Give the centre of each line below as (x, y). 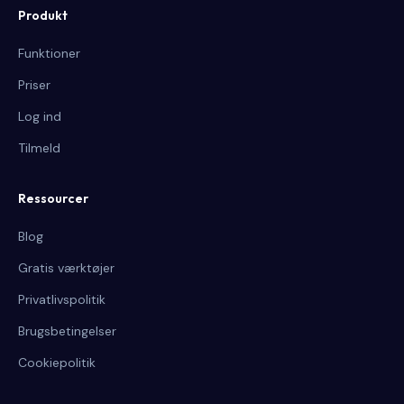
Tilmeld (39, 148)
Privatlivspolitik (62, 299)
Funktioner (49, 53)
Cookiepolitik (57, 363)
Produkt (43, 15)
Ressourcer (53, 198)
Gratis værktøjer (66, 268)
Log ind (40, 116)
